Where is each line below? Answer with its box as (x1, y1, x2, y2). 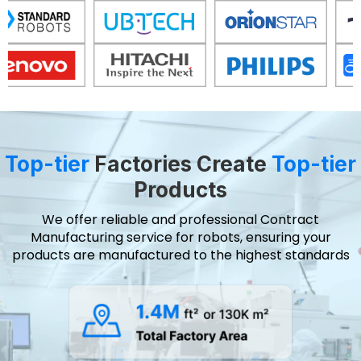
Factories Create (89, 151, 272, 176)
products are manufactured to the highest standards (11, 245, 350, 264)
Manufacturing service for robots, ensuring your (30, 227, 331, 247)
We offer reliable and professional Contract (42, 210, 319, 229)
